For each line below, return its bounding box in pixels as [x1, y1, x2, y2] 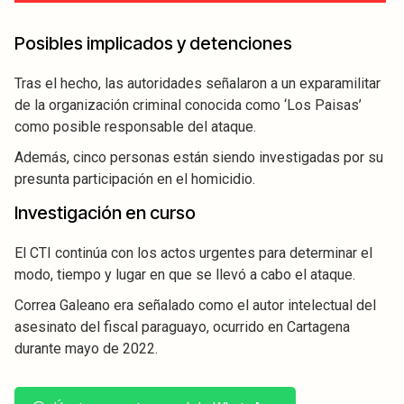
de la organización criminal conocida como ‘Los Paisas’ [14, 96, 362, 114]
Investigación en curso [14, 201, 196, 224]
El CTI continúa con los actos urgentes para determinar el [14, 243, 372, 262]
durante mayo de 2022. [14, 339, 158, 357]
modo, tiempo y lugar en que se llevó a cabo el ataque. [14, 265, 355, 283]
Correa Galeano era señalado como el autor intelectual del [14, 296, 376, 314]
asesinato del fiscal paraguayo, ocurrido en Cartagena [14, 317, 350, 335]
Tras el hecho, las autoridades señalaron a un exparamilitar [14, 74, 381, 92]
